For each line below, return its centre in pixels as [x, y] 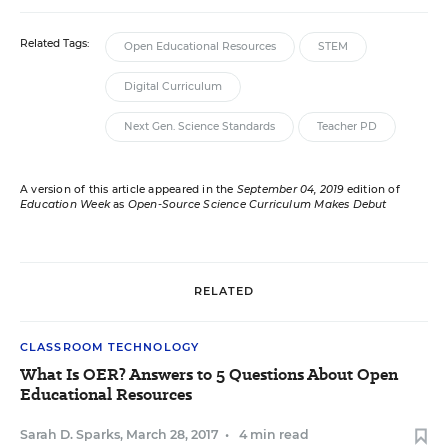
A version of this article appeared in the [128, 189]
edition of [371, 189]
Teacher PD [347, 126]
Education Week [65, 204]
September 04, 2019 [290, 189]
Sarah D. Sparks [70, 434]
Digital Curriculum [173, 86]
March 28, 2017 [172, 434]
